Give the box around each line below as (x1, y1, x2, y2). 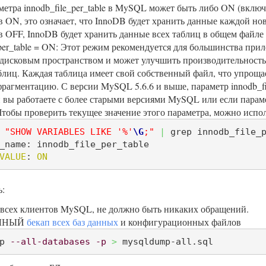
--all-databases (9, 236, 90, 247)
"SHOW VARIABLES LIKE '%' (4, 126, 133, 137)
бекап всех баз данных (27, 216, 118, 228)
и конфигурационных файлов (118, 216, 241, 228)
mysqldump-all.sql (116, 236, 213, 247)
